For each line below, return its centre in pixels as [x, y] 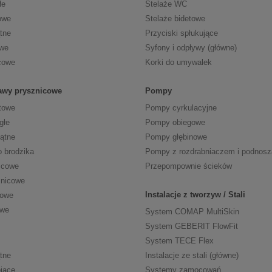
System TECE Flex [179, 241]
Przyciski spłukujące [182, 33]
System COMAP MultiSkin [192, 212]
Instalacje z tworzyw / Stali [195, 195]
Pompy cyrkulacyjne [181, 108]
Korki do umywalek [178, 63]
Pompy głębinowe [176, 137]
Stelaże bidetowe [175, 19]
